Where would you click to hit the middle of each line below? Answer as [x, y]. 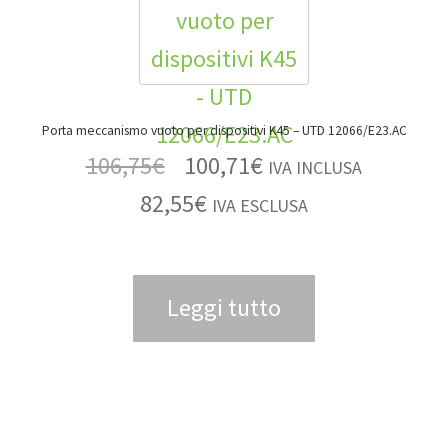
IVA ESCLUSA [260, 205]
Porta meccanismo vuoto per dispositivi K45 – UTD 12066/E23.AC [349, 131]
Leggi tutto [224, 308]
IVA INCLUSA [315, 167]
